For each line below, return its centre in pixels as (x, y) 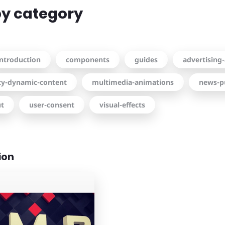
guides (146, 59)
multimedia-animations (133, 82)
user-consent (51, 104)
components (87, 59)
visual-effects (122, 104)
